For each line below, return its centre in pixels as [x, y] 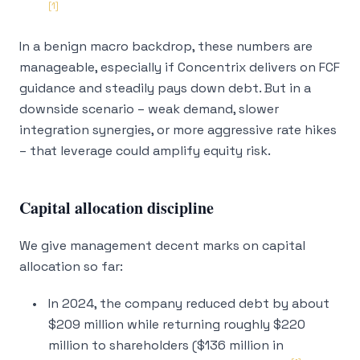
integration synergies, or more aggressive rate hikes [178, 130]
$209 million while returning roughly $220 [177, 324]
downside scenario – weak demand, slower [149, 109]
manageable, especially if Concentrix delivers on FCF [180, 67]
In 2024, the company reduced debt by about [189, 303]
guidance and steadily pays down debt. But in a [165, 88]
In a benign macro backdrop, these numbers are [166, 46]
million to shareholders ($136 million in [166, 345]
